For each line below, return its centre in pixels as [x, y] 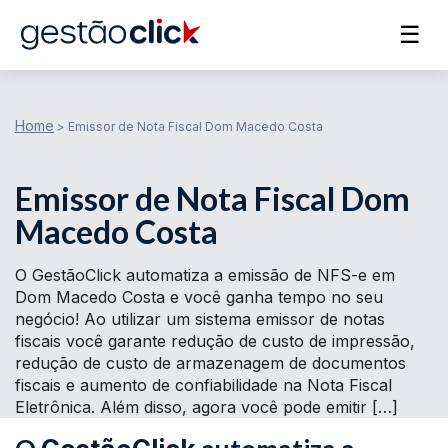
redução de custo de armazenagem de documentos [210, 363]
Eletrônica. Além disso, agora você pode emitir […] [206, 407]
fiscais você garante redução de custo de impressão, [215, 341]
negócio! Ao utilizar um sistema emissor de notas [200, 319]
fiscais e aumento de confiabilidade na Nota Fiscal [203, 385]
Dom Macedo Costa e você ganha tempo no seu [199, 297]
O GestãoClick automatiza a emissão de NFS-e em [205, 275]
